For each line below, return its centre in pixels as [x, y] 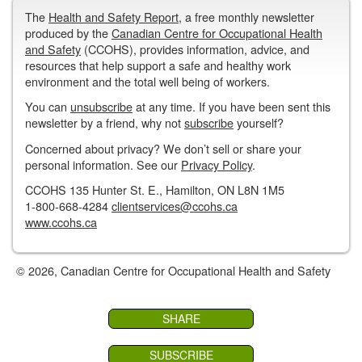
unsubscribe [101, 107]
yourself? [259, 123]
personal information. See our [103, 164]
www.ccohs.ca [61, 222]
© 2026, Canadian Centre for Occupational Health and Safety [173, 270]
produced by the [68, 32]
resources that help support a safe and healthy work [158, 65]
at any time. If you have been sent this [232, 107]
